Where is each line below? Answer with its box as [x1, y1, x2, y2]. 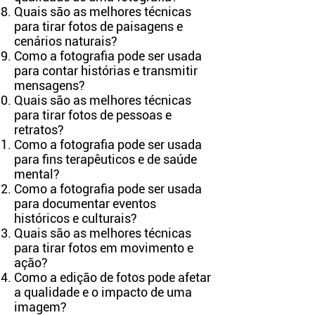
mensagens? [14, 78, 85, 93]
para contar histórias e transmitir [14, 63, 198, 78]
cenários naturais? [14, 34, 117, 49]
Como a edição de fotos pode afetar [14, 270, 211, 285]
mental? [14, 167, 60, 181]
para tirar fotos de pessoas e [14, 108, 172, 122]
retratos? [14, 122, 64, 137]
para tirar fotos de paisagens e [14, 19, 183, 34]
